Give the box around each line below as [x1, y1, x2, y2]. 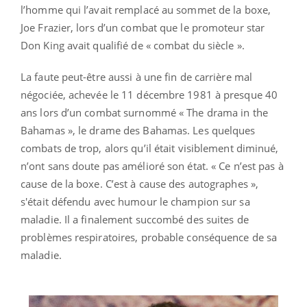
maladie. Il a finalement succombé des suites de [21, 212, 249, 226]
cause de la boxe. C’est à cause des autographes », [21, 176, 259, 191]
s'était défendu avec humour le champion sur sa [21, 194, 250, 208]
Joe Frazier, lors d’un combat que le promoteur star [21, 20, 265, 34]
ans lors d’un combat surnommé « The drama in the [21, 105, 268, 119]
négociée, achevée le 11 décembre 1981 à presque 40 [21, 87, 278, 101]
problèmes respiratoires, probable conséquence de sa [21, 230, 278, 244]
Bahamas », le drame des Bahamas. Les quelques [21, 123, 256, 137]
